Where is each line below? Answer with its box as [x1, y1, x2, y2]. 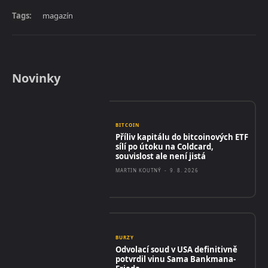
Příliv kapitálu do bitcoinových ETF [115, 132, 249, 143]
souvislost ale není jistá [115, 151, 206, 162]
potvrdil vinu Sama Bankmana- [115, 253, 236, 264]
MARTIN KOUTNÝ [115, 167, 162, 174]
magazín [42, 10, 73, 21]
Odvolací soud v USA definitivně [115, 243, 238, 255]
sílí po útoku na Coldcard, [115, 141, 214, 153]
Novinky [12, 69, 60, 86]
